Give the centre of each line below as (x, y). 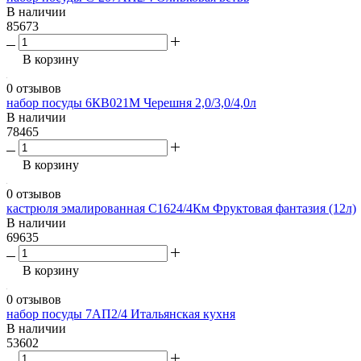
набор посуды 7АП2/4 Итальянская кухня (121, 314)
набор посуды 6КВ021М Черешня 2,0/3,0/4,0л (131, 103)
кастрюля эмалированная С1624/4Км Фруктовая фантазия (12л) (181, 209)
